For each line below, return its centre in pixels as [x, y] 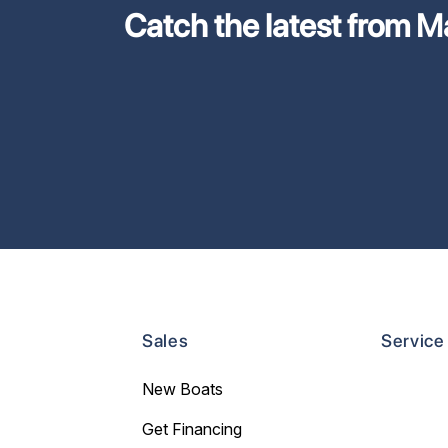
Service [412, 341]
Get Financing [192, 429]
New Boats [182, 389]
